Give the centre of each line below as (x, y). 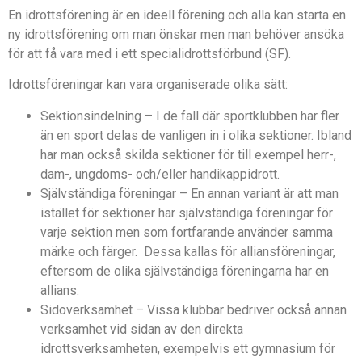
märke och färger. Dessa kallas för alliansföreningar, (188, 251)
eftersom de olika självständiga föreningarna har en (185, 271)
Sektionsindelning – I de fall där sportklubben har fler (190, 116)
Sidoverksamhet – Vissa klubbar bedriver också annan (194, 309)
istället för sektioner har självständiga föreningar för (187, 213)
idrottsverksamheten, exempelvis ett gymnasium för (188, 348)
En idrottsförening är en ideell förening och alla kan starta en (177, 15)
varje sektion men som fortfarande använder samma (187, 232)
